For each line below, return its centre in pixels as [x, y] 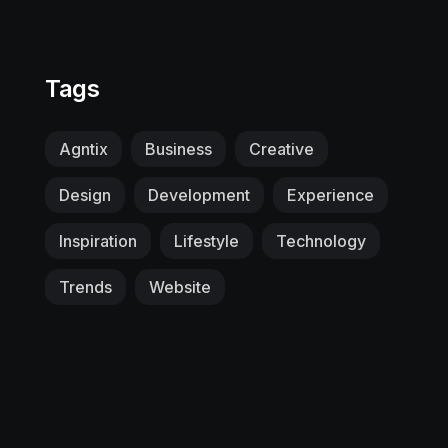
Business [178, 148]
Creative [281, 148]
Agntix [83, 148]
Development [199, 194]
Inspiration [98, 240]
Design [85, 194]
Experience [330, 194]
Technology [321, 240]
